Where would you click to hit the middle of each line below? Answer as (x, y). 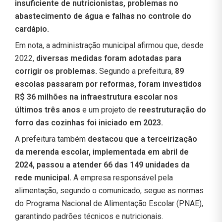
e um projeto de (109, 110)
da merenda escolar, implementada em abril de (102, 152)
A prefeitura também (51, 139)
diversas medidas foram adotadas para (109, 58)
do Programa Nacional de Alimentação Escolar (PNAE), (109, 203)
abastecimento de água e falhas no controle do (103, 16)
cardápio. (32, 29)
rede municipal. (44, 177)
